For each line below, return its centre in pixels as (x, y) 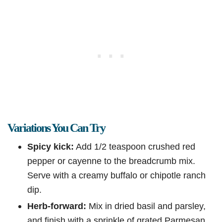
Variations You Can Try (56, 128)
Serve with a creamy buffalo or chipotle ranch (116, 175)
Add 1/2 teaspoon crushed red (135, 147)
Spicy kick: (51, 147)
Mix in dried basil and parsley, (146, 206)
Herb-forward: (57, 206)
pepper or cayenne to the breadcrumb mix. (111, 161)
